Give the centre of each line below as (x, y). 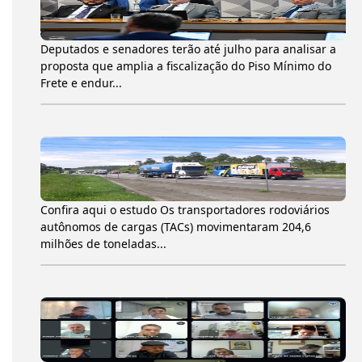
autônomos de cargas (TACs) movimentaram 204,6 (176, 226)
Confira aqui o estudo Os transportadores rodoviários (185, 209)
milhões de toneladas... (103, 243)
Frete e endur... (81, 82)
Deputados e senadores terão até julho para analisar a (188, 48)
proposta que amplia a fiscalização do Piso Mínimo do (186, 65)
